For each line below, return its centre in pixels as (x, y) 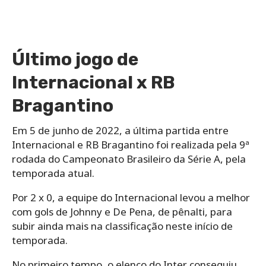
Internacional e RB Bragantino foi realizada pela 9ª (131, 144)
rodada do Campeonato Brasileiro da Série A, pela (129, 159)
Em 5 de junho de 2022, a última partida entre (120, 130)
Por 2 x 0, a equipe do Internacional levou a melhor (131, 197)
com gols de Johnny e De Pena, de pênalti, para (122, 211)
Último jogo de (75, 59)
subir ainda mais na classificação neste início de (122, 226)
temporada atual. (53, 173)
